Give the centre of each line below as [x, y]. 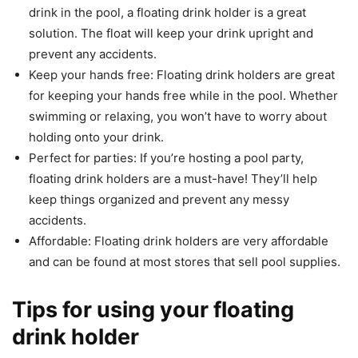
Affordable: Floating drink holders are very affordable [179, 241]
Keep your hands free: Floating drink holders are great [182, 75]
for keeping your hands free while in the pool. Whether [183, 96]
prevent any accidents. [93, 54]
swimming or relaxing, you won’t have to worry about [178, 117]
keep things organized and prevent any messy [159, 200]
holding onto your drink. [96, 137]
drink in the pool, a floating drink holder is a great [167, 13]
